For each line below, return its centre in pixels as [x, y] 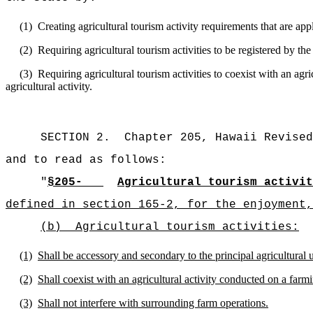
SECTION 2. [75, 138]
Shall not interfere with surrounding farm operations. [153, 303]
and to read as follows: [86, 160]
